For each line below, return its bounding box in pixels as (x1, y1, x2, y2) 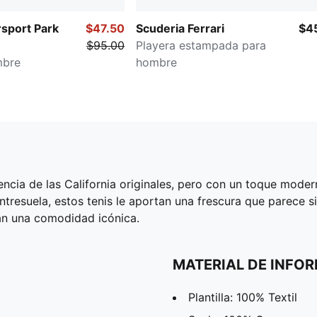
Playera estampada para (136, 38, 266, 52)
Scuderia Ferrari (136, 21, 224, 35)
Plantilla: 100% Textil (188, 289, 297, 304)
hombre (136, 54, 177, 69)
